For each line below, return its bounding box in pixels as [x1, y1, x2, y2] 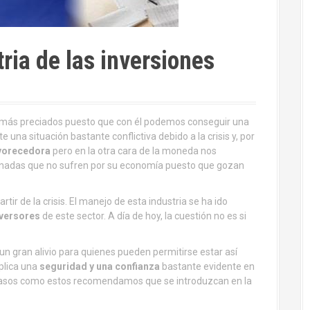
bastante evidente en [160, 261, 255, 272]
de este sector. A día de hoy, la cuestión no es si [40, 210, 246, 221]
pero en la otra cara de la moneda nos [51, 145, 217, 156]
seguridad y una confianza [37, 261, 160, 272]
